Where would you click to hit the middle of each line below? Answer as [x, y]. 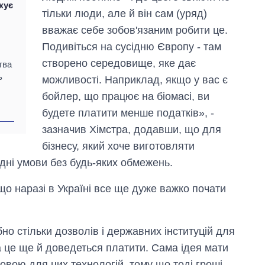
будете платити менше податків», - [128, 113]
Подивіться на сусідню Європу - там [132, 47]
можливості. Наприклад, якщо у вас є [135, 80]
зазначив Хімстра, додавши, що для [132, 130]
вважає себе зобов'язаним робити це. [135, 30]
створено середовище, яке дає [119, 64]
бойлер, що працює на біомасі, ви [126, 97]
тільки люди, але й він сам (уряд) [125, 14]
